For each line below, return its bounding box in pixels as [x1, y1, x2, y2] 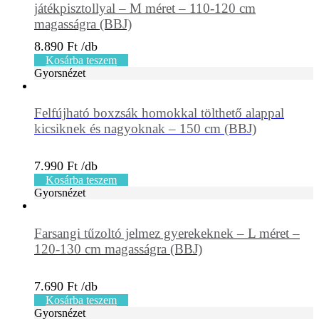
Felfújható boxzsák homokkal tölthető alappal [34, 105, 284, 121]
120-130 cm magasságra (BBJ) [34, 241, 202, 257]
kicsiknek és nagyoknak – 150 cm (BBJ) [34, 121, 256, 137]
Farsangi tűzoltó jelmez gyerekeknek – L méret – [34, 226, 300, 241]
